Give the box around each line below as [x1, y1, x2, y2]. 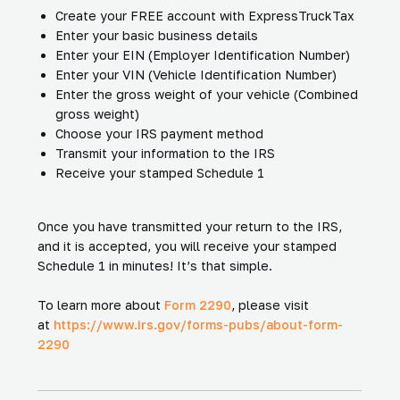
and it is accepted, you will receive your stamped [37, 237, 337, 254]
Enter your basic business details [55, 27, 258, 43]
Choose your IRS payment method [55, 125, 263, 141]
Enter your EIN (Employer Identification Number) [55, 46, 350, 62]
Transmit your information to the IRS [55, 145, 275, 161]
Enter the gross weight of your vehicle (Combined [55, 86, 358, 102]
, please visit [231, 296, 309, 312]
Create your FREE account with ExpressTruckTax [55, 7, 354, 23]
